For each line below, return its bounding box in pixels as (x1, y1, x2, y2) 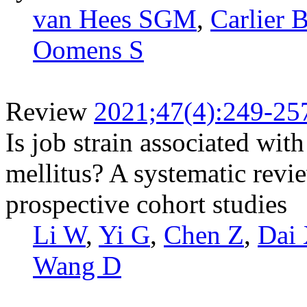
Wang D (33, 250, 121, 280)
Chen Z (164, 219, 244, 249)
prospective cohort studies (5, 188, 287, 219)
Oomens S (33, 34, 144, 64)
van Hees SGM (33, 3, 197, 34)
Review (5, 96, 87, 126)
